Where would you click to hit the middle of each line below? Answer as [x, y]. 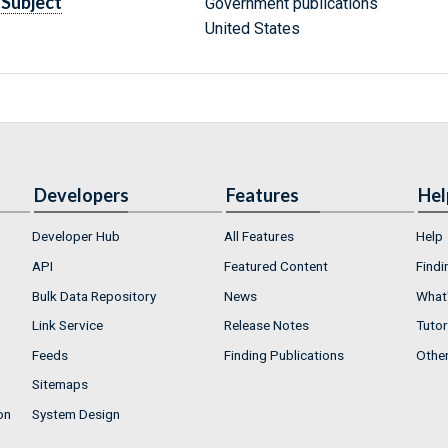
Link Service [67, 325]
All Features [259, 236]
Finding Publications [284, 354]
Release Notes [266, 325]
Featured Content [276, 265]
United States [252, 29]
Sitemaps [60, 384]
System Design [76, 413]
